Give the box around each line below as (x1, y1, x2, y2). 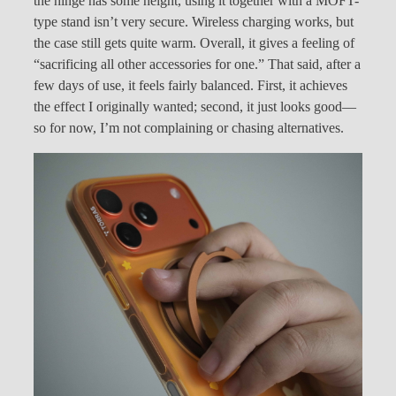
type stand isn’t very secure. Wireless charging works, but (34, 13, 354, 30)
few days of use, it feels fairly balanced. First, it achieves (34, 77, 347, 94)
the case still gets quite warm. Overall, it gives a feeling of (34, 34, 354, 51)
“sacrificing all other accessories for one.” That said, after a (34, 56, 361, 72)
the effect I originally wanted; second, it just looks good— (34, 98, 356, 115)
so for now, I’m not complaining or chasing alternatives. (34, 119, 344, 136)
